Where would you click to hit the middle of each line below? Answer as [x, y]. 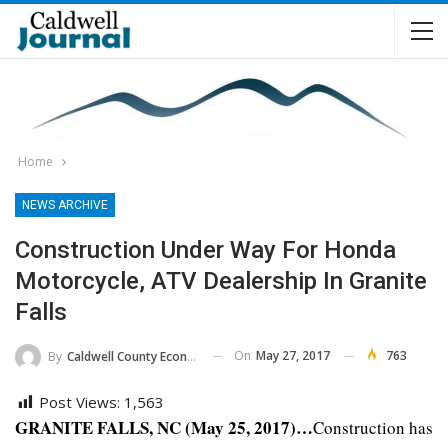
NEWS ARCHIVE [65, 205]
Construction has [373, 427]
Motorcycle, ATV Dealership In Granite [221, 281]
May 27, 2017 [293, 355]
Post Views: [79, 401]
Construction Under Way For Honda [205, 250]
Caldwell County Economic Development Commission [127, 356]
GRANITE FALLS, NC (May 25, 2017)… [164, 427]
